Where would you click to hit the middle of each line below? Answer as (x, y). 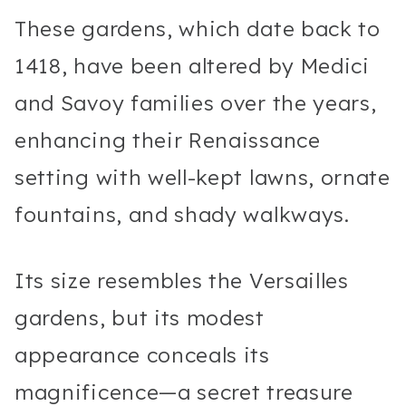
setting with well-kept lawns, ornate (203, 177)
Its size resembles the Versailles (182, 280)
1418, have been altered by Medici (192, 65)
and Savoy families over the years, (196, 102)
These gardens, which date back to (198, 28)
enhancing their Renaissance (168, 140)
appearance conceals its (142, 354)
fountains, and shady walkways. (185, 214)
